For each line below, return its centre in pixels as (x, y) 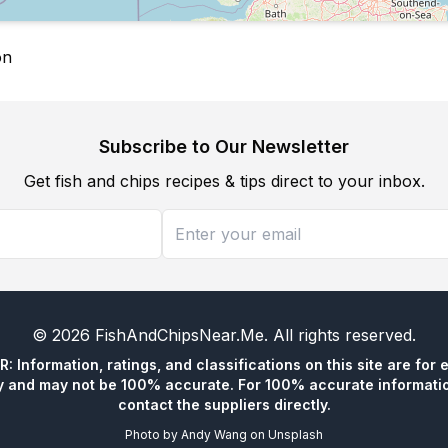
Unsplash (295, 434)
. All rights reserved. (340, 335)
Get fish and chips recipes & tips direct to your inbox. (224, 181)
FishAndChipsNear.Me (179, 335)
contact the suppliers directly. (224, 404)
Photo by (153, 434)
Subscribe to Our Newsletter (224, 146)
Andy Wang (214, 434)
